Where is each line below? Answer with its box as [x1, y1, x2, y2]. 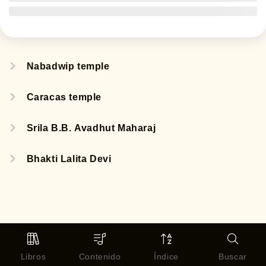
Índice [154, 252, 179, 261]
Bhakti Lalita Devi [26, 153, 112, 164]
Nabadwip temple [26, 61, 110, 71]
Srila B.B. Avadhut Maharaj [26, 122, 156, 133]
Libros [20, 252, 46, 261]
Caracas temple [26, 91, 102, 102]
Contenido [78, 252, 121, 261]
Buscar [218, 252, 247, 261]
